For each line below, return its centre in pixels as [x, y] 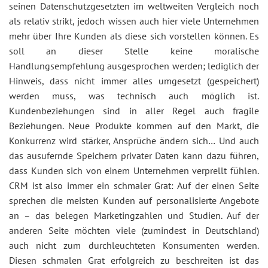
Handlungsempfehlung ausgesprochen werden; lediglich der [134, 66]
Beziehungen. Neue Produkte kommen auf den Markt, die [134, 126]
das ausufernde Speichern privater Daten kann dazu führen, [134, 156]
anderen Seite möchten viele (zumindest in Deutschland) [134, 230]
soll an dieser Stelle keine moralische [134, 51]
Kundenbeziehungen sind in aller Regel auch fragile [134, 111]
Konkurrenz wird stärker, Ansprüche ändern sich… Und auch [134, 141]
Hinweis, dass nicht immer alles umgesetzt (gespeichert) [134, 81]
